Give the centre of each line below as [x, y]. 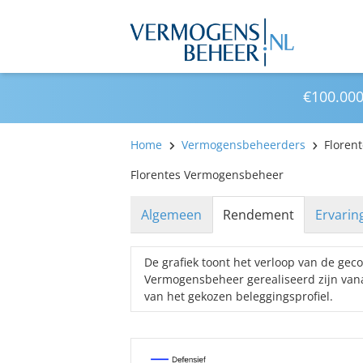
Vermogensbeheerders [243, 145]
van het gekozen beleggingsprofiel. [239, 296]
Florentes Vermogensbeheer [207, 175]
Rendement [258, 215]
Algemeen [171, 215]
